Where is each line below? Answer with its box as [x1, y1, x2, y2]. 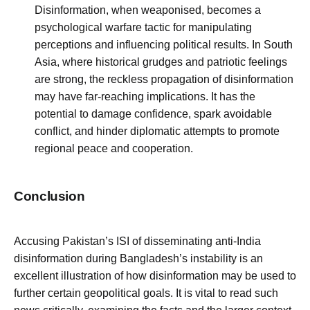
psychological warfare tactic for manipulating [35, 21, 252, 33]
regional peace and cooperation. [35, 142, 193, 154]
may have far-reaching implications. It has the [35, 90, 255, 102]
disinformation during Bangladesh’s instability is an [14, 252, 263, 264]
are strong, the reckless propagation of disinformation [35, 73, 293, 85]
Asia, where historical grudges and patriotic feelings [35, 55, 287, 68]
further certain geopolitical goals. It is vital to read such [14, 286, 278, 299]
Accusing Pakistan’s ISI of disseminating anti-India [14, 235, 261, 247]
